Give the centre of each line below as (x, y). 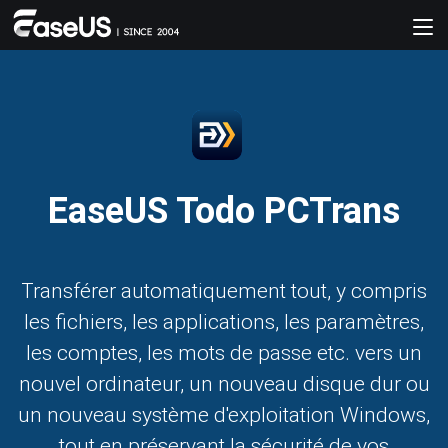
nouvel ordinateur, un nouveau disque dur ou (224, 383)
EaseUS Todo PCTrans (224, 211)
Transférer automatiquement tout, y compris (224, 290)
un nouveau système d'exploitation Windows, (224, 414)
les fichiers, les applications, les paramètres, (224, 321)
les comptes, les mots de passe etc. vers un (224, 352)
